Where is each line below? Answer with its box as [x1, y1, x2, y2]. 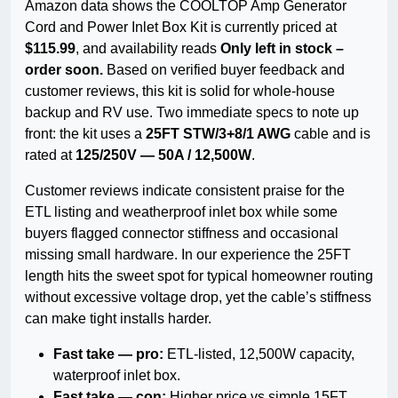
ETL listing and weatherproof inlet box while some [25, 204, 338, 220]
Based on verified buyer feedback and [103, 62, 345, 78]
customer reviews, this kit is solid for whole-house [25, 84, 335, 99]
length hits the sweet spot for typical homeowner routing [25, 268, 373, 284]
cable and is [291, 126, 370, 142]
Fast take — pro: [53, 346, 163, 362]
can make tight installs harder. [25, 311, 211, 327]
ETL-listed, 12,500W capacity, [163, 346, 354, 362]
